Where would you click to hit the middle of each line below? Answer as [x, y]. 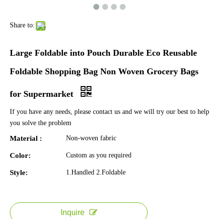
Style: [19, 173]
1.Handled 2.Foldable [96, 172]
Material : [26, 138]
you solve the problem [41, 123]
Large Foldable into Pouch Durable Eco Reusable [103, 53]
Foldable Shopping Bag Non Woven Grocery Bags [104, 71]
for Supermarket [43, 94]
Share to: [22, 25]
